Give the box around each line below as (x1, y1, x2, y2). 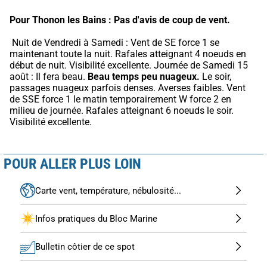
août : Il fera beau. (10, 70, 88, 82)
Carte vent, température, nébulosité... (35, 185, 181, 196)
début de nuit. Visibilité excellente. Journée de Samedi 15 (10, 59, 248, 71)
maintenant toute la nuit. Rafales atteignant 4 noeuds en (10, 48, 246, 60)
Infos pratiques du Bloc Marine (35, 213, 157, 224)
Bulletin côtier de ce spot (35, 241, 135, 252)
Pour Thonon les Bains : (10, 14, 111, 26)
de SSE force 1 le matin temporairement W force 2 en (10, 93, 231, 105)
